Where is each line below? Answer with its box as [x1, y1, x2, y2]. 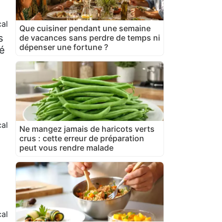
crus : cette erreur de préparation [19, 133, 144, 143]
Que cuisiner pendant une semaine [19, 23, 151, 33]
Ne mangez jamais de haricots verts [19, 124, 155, 134]
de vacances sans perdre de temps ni [19, 33, 160, 43]
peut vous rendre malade [19, 143, 113, 153]
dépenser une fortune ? [19, 42, 108, 52]
